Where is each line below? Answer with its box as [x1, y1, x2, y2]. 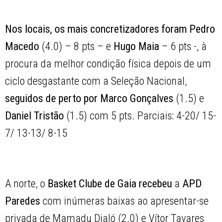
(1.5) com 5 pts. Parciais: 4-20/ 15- [64, 110, 217, 122]
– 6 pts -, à [159, 40, 207, 53]
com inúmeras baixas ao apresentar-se [40, 195, 209, 208]
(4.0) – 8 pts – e [39, 40, 114, 53]
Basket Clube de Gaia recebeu [48, 177, 172, 190]
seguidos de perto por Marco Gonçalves [5, 92, 174, 105]
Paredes [5, 195, 41, 208]
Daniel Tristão [5, 110, 64, 122]
